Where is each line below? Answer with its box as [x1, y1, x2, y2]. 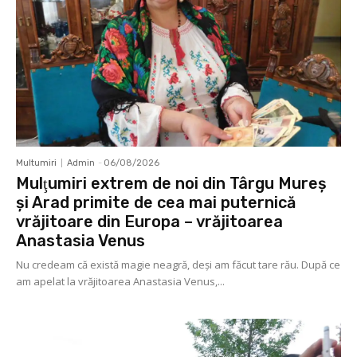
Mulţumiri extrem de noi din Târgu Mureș [16, 174, 327, 194]
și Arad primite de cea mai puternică [16, 193, 296, 213]
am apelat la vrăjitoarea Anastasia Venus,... [16, 274, 225, 289]
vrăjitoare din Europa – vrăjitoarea [16, 212, 283, 232]
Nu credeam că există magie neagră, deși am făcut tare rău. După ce [16, 257, 340, 273]
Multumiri [16, 158, 57, 169]
